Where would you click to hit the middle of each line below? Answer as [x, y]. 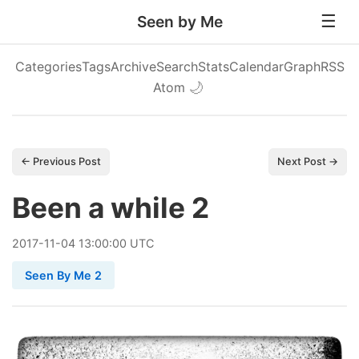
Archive [133, 67]
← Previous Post [61, 161]
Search [177, 67]
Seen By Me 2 [63, 275]
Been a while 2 [111, 208]
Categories [48, 67]
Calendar [256, 67]
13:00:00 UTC [115, 243]
